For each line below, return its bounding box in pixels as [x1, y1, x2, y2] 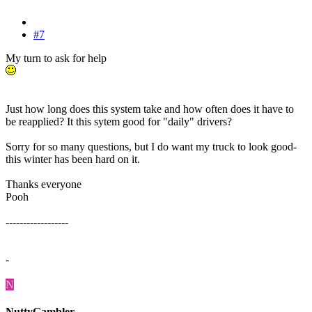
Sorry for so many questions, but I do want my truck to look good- [6, 140, 297, 153]
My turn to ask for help [6, 52, 107, 64]
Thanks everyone [6, 178, 81, 190]
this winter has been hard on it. [6, 153, 140, 165]
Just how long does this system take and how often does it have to [6, 102, 294, 115]
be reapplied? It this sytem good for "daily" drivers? [6, 115, 232, 127]
